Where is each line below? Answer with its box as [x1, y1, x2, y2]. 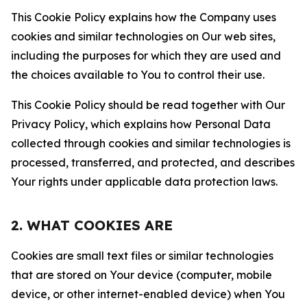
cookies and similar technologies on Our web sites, [11, 29, 275, 43]
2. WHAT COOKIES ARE [11, 217, 173, 234]
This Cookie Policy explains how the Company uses [11, 10, 276, 24]
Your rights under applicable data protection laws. [11, 175, 278, 188]
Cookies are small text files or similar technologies [11, 249, 273, 262]
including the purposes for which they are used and [11, 49, 281, 62]
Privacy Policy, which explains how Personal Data [11, 117, 271, 131]
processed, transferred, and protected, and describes [11, 156, 295, 169]
